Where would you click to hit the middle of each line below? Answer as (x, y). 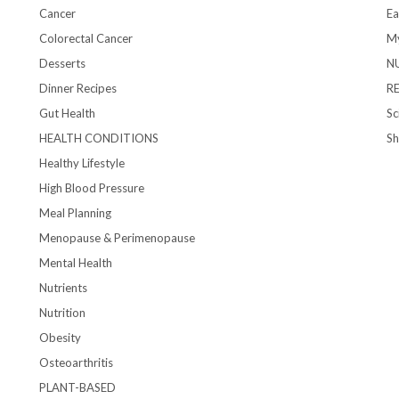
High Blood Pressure (92, 187)
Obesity (60, 337)
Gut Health (67, 113)
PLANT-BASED (77, 387)
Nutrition (62, 312)
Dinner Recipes (78, 88)
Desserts (62, 63)
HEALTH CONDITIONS (99, 138)
